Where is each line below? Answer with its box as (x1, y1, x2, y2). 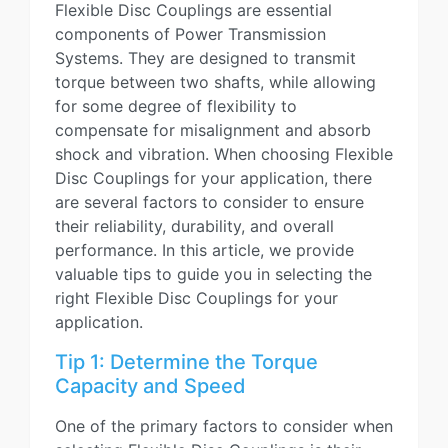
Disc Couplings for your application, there (55, 168, 372, 188)
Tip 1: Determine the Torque (55, 350, 318, 374)
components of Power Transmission (55, 24, 326, 44)
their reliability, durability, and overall (55, 216, 334, 236)
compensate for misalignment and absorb (55, 120, 371, 140)
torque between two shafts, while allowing (55, 72, 376, 92)
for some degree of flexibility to (55, 96, 297, 116)
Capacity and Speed (55, 374, 246, 398)
